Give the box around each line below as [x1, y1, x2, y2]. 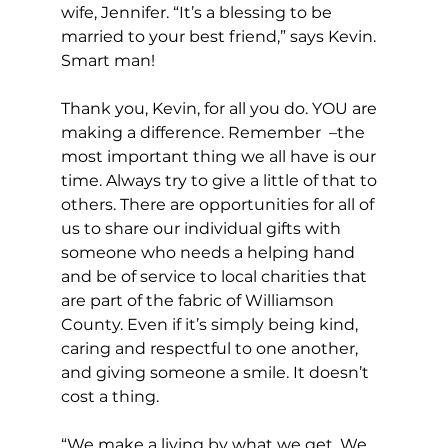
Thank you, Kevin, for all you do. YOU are [60, 99, 381, 119]
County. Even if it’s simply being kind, [60, 315, 362, 335]
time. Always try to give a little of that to [60, 171, 381, 191]
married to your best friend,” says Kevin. [60, 27, 380, 47]
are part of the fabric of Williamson [60, 291, 338, 311]
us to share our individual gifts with [60, 219, 345, 239]
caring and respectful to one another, [60, 339, 362, 359]
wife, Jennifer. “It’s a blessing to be [60, 3, 336, 23]
